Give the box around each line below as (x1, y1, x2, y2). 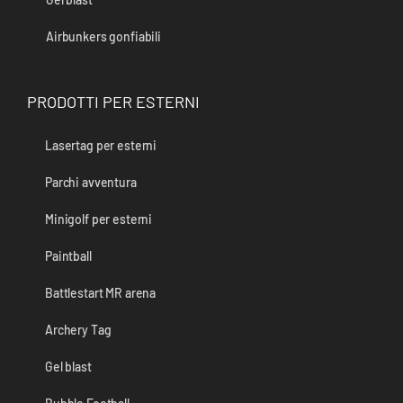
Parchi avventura (45, 175, 137, 191)
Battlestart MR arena (45, 285, 157, 301)
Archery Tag (45, 322, 112, 338)
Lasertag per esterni (45, 138, 157, 154)
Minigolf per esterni (45, 211, 153, 228)
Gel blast (45, 359, 92, 375)
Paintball (45, 248, 92, 264)
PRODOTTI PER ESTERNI (27, 92, 200, 112)
